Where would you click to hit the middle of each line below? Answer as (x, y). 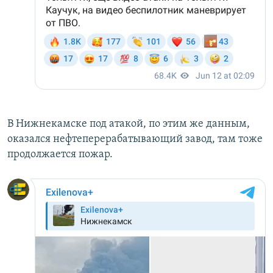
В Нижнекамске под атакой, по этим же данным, (129, 124)
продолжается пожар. (60, 155)
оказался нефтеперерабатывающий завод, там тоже (135, 140)
